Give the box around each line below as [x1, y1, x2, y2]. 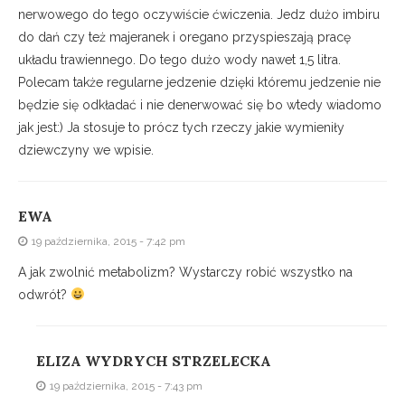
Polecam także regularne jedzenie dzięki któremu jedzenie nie [18, 75, 381, 90]
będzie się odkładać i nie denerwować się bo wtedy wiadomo [18, 98, 381, 113]
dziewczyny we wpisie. [18, 143, 154, 158]
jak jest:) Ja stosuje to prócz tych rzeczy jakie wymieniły [18, 120, 344, 136]
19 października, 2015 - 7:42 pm [32, 235, 185, 249]
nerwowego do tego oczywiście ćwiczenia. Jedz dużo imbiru [18, 7, 380, 23]
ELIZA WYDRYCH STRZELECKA [36, 352, 271, 371]
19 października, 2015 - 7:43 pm [50, 380, 202, 393]
